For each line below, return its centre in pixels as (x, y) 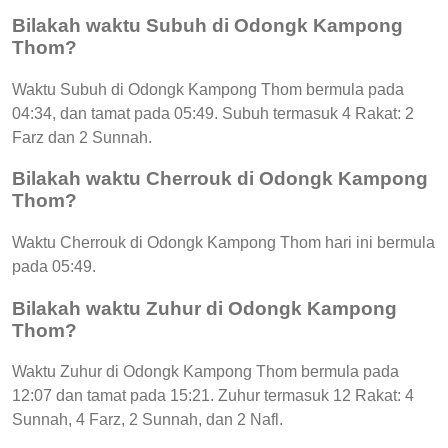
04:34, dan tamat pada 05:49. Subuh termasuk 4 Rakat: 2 (213, 113)
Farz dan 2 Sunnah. (82, 137)
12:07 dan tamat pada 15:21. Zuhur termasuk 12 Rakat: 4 (213, 396)
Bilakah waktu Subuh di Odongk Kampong (207, 25)
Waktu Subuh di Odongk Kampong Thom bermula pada (208, 89)
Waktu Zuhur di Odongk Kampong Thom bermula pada (205, 372)
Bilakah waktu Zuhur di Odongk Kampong (204, 308)
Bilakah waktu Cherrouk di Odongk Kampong (220, 179)
